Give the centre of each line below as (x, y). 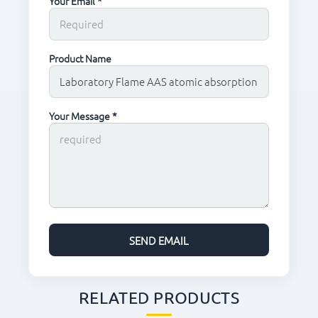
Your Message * (83, 116)
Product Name (80, 59)
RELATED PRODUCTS (159, 298)
